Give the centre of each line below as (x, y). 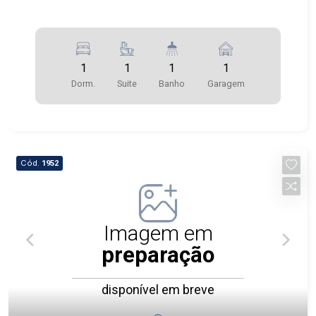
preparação (158, 255)
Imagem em (158, 233)
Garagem (226, 83)
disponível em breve (158, 289)
